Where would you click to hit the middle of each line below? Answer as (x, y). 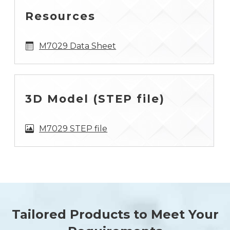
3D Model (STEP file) (95, 99)
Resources (61, 16)
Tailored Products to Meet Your (115, 214)
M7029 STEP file (73, 129)
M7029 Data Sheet (78, 46)
